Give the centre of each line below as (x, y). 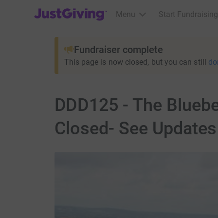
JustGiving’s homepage (74, 8)
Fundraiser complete (118, 50)
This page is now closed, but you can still (135, 62)
